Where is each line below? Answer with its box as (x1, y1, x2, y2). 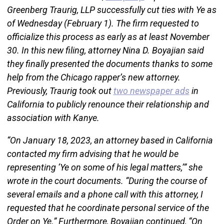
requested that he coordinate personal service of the (6, 202, 209, 213)
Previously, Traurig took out (6, 85, 113, 96)
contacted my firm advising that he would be (6, 148, 178, 159)
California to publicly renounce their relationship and (6, 98, 209, 109)
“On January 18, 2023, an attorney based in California (6, 134, 213, 145)
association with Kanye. (6, 112, 99, 123)
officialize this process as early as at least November (6, 31, 209, 42)
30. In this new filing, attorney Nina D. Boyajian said (6, 44, 204, 55)
